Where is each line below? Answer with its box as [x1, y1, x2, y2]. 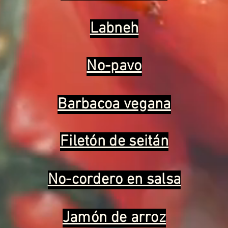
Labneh [90, 19, 139, 38]
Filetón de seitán [60, 132, 169, 151]
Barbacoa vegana [58, 95, 171, 114]
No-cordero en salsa [47, 170, 181, 189]
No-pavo [87, 57, 142, 76]
